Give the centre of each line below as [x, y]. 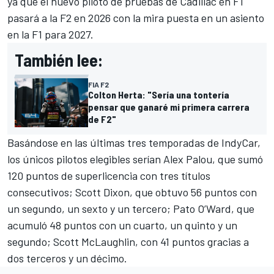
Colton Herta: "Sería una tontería [159, 94]
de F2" [102, 119]
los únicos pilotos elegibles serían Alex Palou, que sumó [135, 159]
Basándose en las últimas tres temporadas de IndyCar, [134, 142]
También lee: [59, 60]
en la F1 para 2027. [50, 34]
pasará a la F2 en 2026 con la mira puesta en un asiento [136, 17]
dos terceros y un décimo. [67, 258]
